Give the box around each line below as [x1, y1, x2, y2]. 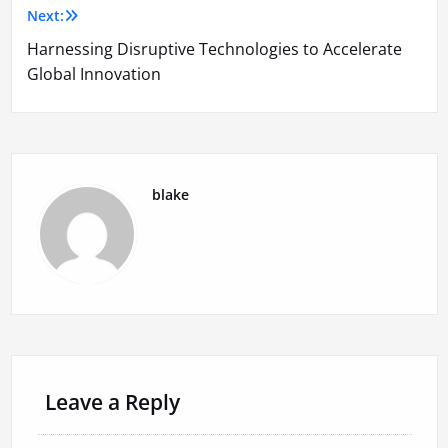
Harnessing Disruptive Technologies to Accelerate [26, 38, 402, 61]
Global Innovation [26, 63, 161, 86]
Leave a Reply [44, 388, 180, 417]
